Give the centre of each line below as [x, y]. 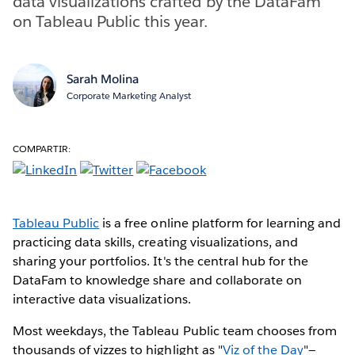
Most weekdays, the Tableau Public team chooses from [175, 330]
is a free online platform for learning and [220, 223]
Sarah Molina [102, 78]
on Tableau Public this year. [110, 21]
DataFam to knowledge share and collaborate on [157, 280]
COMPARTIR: [42, 148]
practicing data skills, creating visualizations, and [155, 242]
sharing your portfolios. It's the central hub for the [161, 261]
